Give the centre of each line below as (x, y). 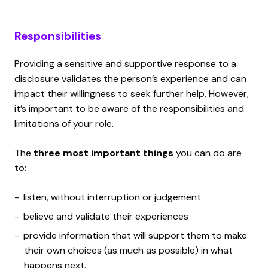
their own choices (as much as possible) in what (128, 250)
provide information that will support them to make (135, 235)
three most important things (103, 153)
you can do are (208, 153)
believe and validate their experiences (106, 216)
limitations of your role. (64, 123)
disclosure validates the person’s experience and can (130, 78)
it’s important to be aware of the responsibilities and (129, 108)
